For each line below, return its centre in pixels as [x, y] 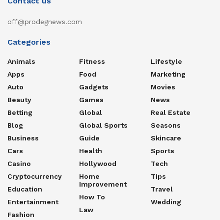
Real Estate [171, 113]
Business [23, 138]
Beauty [19, 100]
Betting [20, 113]
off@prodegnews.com [45, 22]
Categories [29, 42]
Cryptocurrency [35, 177]
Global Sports [103, 125]
